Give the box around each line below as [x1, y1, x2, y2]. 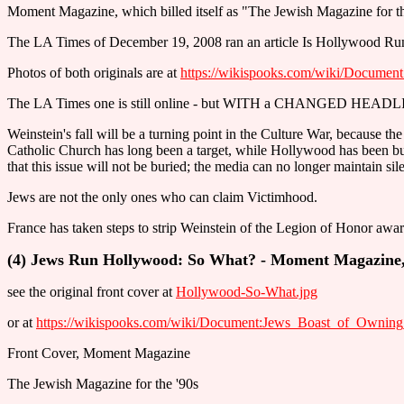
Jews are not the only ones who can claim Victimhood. [7, 189, 317, 205]
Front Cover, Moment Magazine [7, 345, 190, 361]
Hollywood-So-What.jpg [176, 284, 317, 299]
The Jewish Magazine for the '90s [7, 376, 198, 391]
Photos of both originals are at [7, 65, 180, 80]
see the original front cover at [7, 284, 176, 299]
